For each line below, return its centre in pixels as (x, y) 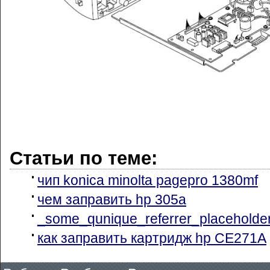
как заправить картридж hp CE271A (152, 238)
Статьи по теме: (83, 158)
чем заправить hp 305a (112, 199)
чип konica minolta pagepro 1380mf (148, 180)
